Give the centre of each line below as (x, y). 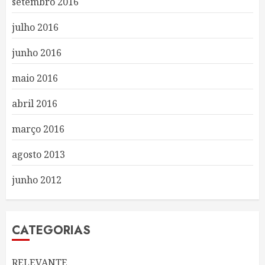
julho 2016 (35, 27)
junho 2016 (37, 53)
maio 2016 (35, 78)
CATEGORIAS (51, 230)
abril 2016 (35, 104)
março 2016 (38, 129)
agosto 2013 (38, 154)
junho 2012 (37, 180)
